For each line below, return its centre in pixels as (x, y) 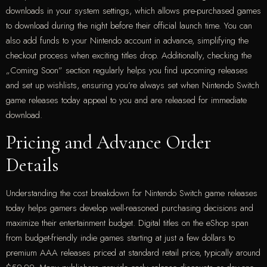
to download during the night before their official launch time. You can (129, 26)
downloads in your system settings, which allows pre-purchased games (133, 11)
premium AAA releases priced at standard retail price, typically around (133, 253)
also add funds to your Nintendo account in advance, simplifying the (127, 41)
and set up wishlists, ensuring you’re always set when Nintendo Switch (133, 86)
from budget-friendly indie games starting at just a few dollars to (120, 238)
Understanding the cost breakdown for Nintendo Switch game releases (132, 193)
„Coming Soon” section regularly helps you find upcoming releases (127, 71)
